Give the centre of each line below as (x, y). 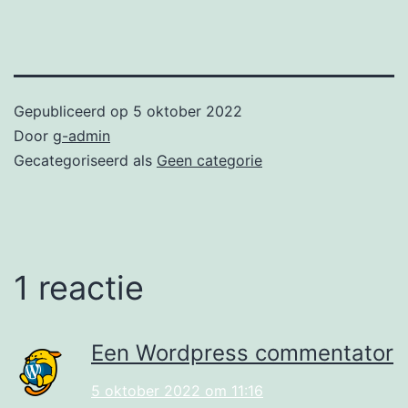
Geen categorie (209, 160)
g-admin (82, 135)
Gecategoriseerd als (85, 160)
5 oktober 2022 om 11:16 (177, 390)
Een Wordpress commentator (242, 352)
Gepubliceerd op (73, 111)
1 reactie (79, 287)
